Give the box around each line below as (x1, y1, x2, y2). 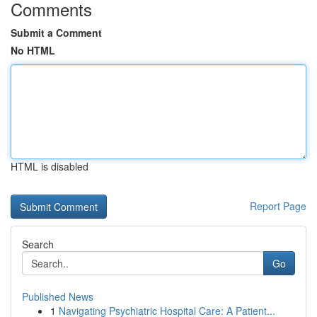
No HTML (11, 43, 55, 57)
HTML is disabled (11, 159, 88, 173)
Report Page (250, 199, 306, 213)
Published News (22, 289, 93, 304)
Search (22, 237, 54, 251)
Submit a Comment (11, 25, 102, 40)
